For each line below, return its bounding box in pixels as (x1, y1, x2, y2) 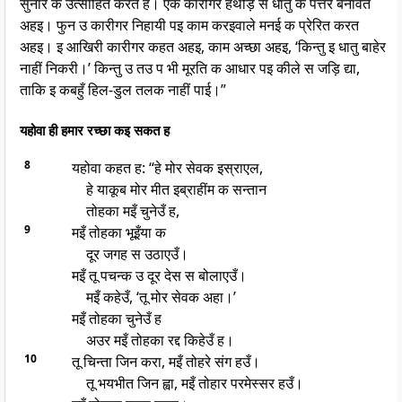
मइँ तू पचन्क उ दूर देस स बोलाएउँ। (71, 266, 247, 286)
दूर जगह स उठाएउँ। (85, 244, 188, 265)
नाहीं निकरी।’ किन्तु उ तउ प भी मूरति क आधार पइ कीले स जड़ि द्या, (20, 58, 360, 79)
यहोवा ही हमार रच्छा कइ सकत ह (20, 121, 170, 140)
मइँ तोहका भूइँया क (71, 223, 166, 243)
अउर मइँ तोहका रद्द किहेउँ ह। (85, 330, 234, 351)
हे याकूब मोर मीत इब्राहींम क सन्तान (85, 179, 267, 200)
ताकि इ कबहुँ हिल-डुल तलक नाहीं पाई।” (20, 80, 226, 100)
